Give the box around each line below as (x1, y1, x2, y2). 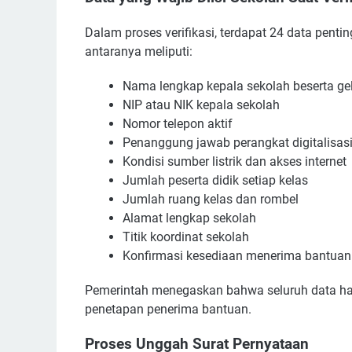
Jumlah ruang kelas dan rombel (123, 191, 299, 207)
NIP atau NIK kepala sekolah (123, 97, 280, 112)
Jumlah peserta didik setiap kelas (123, 172, 308, 188)
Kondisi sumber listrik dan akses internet (123, 153, 346, 169)
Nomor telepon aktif (123, 115, 233, 131)
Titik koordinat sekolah (123, 229, 249, 244)
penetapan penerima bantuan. (85, 301, 251, 317)
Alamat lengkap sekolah (123, 210, 256, 225)
